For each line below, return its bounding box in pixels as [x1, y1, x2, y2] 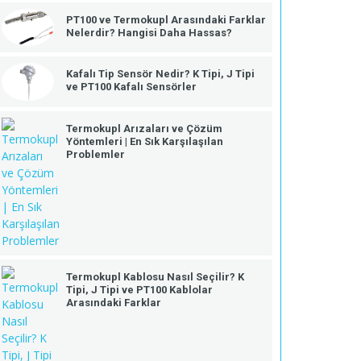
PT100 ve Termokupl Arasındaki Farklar [66, 13, 266, 26]
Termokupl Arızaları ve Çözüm [66, 122, 222, 135]
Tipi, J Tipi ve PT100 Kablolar [66, 283, 213, 296]
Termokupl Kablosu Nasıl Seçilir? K [66, 270, 244, 283]
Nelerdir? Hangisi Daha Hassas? [66, 26, 232, 39]
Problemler [66, 147, 125, 160]
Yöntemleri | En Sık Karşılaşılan [66, 135, 223, 147]
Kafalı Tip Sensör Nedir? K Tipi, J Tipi [66, 68, 255, 81]
